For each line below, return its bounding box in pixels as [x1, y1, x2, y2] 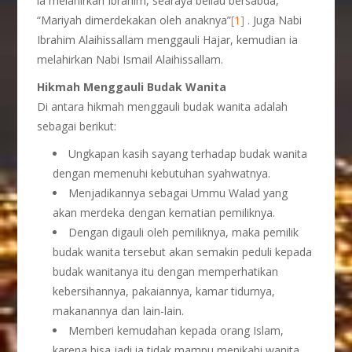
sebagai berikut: [37, 119, 117, 134]
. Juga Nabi [244, 13, 302, 27]
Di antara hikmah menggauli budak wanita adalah [37, 99, 288, 114]
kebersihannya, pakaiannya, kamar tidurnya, [53, 284, 276, 299]
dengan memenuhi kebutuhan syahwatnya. [53, 166, 271, 181]
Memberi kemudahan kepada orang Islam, [68, 323, 284, 338]
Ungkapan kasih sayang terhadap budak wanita [68, 146, 308, 161]
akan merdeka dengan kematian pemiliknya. [53, 205, 276, 220]
